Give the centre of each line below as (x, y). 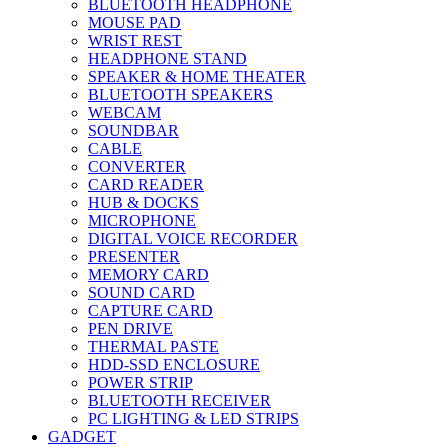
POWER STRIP (140, 382)
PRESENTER (134, 256)
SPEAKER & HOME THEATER (197, 76)
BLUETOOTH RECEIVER (179, 400)
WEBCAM (124, 112)
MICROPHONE (142, 220)
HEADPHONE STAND (167, 58)
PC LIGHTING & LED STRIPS (193, 418)
